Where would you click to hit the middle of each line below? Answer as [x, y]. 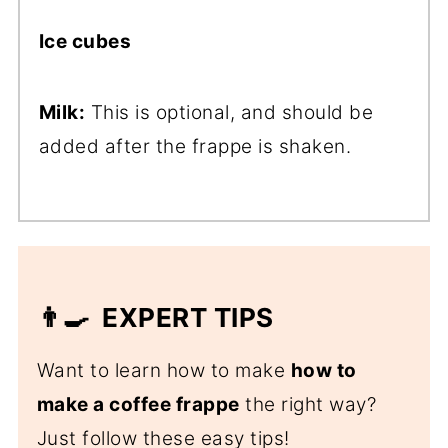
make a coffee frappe [138, 404]
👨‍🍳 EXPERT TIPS [155, 317]
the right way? [308, 404]
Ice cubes [85, 41]
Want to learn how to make [163, 370]
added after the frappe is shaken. [195, 146]
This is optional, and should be [229, 112]
